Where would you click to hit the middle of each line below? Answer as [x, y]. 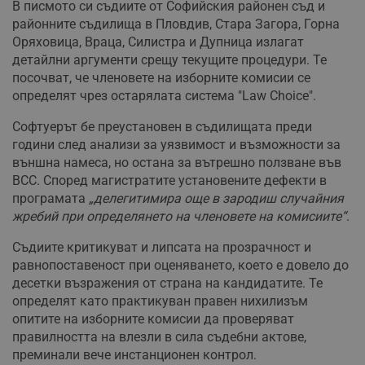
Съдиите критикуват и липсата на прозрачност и [162, 248]
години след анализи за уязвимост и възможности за [176, 145]
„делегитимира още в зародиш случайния [216, 199]
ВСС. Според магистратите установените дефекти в [169, 181]
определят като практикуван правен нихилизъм [160, 301]
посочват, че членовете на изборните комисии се [161, 78]
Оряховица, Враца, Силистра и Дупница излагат [158, 42]
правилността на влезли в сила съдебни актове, [159, 337]
